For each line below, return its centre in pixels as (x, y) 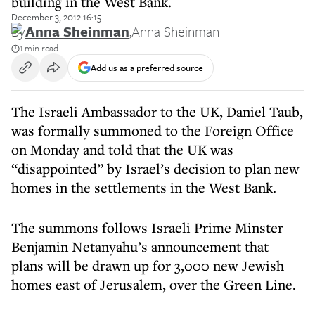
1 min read (39, 48)
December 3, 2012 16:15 (56, 17)
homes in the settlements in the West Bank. (144, 187)
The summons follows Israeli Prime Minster (147, 227)
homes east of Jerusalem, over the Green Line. (154, 284)
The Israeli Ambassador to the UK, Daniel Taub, (157, 111)
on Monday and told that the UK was (122, 149)
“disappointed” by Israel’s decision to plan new (155, 168)
